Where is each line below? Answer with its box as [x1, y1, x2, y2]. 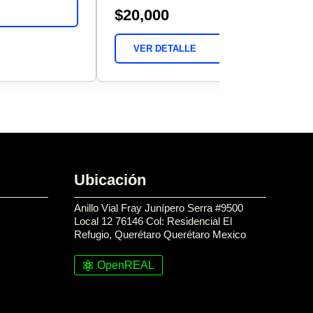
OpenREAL [96, 259, 154, 272]
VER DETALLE [133, 43, 197, 54]
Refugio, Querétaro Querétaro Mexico [73, 228, 246, 241]
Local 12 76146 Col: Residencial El [73, 215, 232, 228]
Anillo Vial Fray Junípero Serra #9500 [73, 202, 243, 214]
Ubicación [73, 171, 146, 189]
